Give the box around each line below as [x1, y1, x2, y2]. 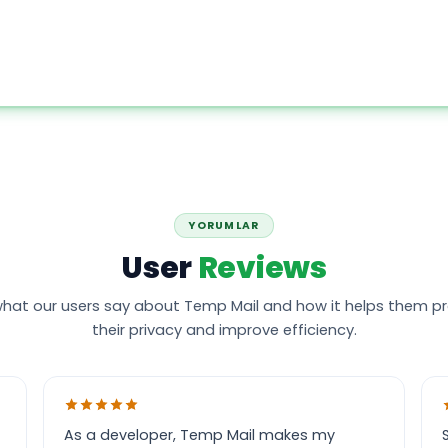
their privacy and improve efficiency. [91, 320, 357, 340]
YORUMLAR [188, 218, 260, 233]
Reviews [197, 246, 327, 289]
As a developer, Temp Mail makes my [64, 425, 336, 445]
